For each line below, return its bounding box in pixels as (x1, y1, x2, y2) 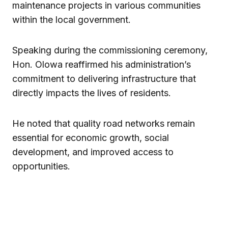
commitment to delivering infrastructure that (12, 73, 196, 84)
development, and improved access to (12, 146, 174, 157)
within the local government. (12, 14, 131, 25)
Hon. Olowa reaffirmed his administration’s (12, 59, 191, 70)
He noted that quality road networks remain (12, 118, 195, 129)
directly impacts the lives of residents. (12, 87, 171, 98)
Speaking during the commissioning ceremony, (12, 44, 208, 55)
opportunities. (12, 160, 70, 172)
